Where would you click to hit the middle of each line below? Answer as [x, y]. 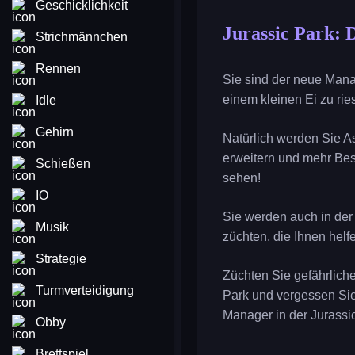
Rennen [58, 69]
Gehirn [55, 132]
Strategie [61, 259]
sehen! [242, 178]
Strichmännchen [82, 37]
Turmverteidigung [85, 290]
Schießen [63, 164]
